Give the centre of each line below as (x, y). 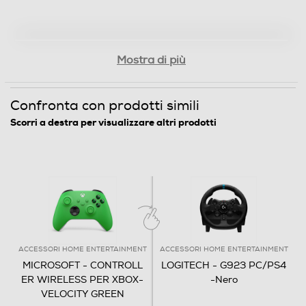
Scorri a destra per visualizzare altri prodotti (113, 123)
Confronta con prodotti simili (105, 106)
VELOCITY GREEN (82, 294)
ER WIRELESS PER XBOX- (82, 280)
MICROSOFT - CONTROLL (82, 266)
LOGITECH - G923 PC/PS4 (224, 266)
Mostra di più (151, 60)
